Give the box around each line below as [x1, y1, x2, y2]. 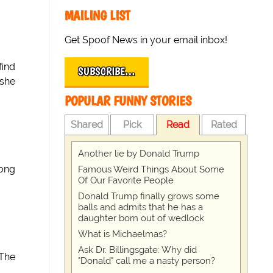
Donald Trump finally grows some [78, 191, 220, 202]
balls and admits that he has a [78, 202, 204, 213]
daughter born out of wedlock [78, 213, 205, 224]
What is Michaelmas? [78, 229, 168, 239]
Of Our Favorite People [78, 175, 174, 186]
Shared [70, 119, 103, 130]
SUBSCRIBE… [78, 65, 136, 78]
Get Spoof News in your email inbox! [65, 34, 228, 46]
